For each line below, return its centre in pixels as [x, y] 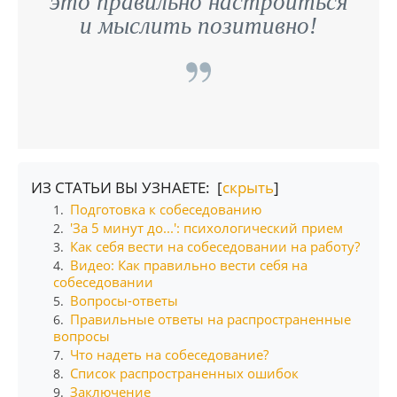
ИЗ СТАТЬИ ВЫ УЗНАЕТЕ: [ [127, 187]
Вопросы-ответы [124, 300]
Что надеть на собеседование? [169, 354]
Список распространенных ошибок [184, 373]
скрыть [248, 187]
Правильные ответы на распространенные [210, 319]
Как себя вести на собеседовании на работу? [214, 246]
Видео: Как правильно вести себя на [188, 265]
